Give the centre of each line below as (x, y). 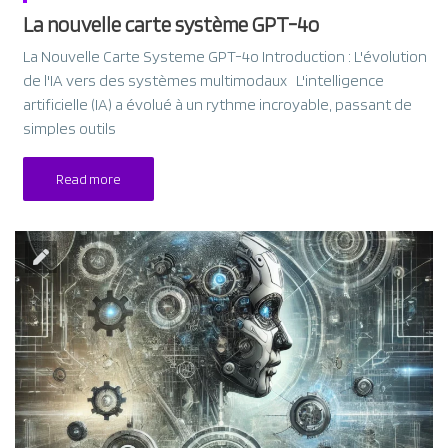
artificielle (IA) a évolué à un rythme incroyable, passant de (218, 105)
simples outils (70, 129)
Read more (89, 179)
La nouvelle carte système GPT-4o (171, 25)
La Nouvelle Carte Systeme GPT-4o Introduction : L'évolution (225, 57)
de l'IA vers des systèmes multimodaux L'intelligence (204, 81)
